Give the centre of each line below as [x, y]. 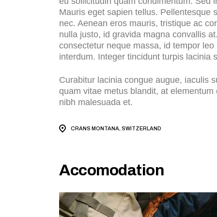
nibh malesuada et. [96, 102]
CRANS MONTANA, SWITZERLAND [116, 129]
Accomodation [112, 170]
